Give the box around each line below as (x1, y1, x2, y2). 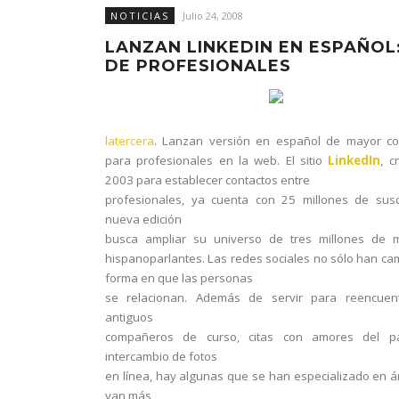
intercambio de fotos (105, 348, 217, 364)
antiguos (105, 309, 153, 325)
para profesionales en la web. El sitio (105, 152, 329, 168)
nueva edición (105, 211, 182, 227)
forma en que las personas (105, 270, 253, 286)
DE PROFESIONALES (105, 56, 291, 76)
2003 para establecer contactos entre (105, 172, 310, 188)
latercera (105, 133, 154, 149)
